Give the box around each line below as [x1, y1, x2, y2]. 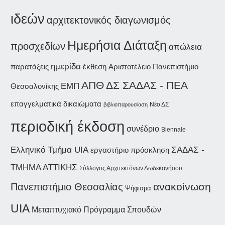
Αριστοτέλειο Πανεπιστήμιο [108, 62, 198, 71]
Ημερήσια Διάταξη [67, 38, 167, 53]
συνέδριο [126, 124, 159, 134]
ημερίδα [50, 61, 81, 72]
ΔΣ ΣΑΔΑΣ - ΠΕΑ [105, 79, 188, 91]
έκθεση [82, 62, 106, 71]
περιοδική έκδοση [10, 118, 125, 135]
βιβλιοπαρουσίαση [103, 101, 148, 108]
